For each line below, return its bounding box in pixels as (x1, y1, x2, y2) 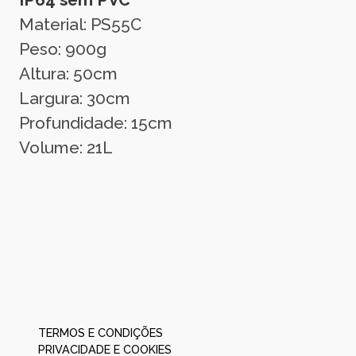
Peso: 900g (19, 39, 106, 60)
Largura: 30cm (19, 88, 130, 109)
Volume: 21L (19, 137, 113, 158)
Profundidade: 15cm (19, 113, 172, 133)
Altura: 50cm (19, 64, 118, 84)
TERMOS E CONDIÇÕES (38, 326, 163, 340)
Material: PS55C (19, 14, 141, 35)
